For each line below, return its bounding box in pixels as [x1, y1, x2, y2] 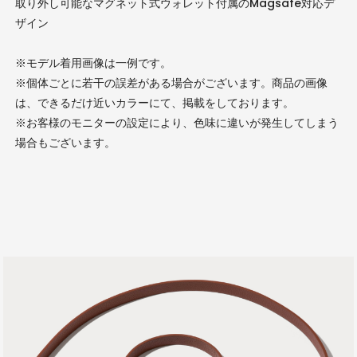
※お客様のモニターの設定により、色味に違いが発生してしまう [14, 114, 339, 131]
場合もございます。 [14, 134, 116, 151]
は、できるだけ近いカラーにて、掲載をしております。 [14, 94, 294, 111]
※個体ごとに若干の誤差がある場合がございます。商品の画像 [14, 74, 328, 91]
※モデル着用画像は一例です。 [14, 54, 171, 71]
